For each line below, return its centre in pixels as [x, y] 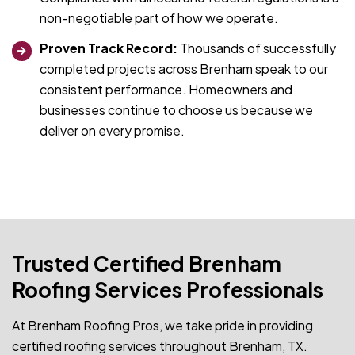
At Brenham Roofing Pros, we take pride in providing [162, 326]
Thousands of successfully [258, 48]
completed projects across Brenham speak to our [184, 69]
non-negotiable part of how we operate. [159, 18]
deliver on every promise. [112, 131]
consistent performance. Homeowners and [166, 90]
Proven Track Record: [110, 48]
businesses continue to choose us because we [176, 110]
